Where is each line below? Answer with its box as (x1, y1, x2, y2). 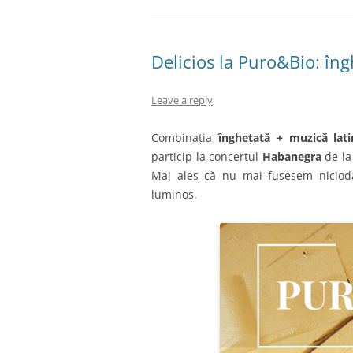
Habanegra (262, 149, 321, 164)
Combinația (151, 130, 218, 145)
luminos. (151, 187, 197, 202)
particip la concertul (151, 149, 262, 164)
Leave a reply (151, 93, 213, 107)
